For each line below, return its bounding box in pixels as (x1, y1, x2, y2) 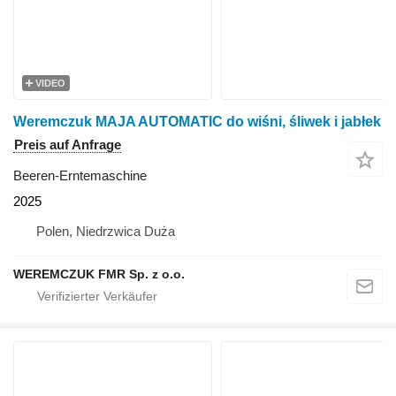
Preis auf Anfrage (14, 137, 121, 152)
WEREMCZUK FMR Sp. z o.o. (13, 267, 185, 281)
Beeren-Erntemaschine (13, 168, 147, 183)
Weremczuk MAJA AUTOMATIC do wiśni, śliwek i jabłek (13, 114, 381, 129)
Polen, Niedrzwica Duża (36, 224, 175, 239)
